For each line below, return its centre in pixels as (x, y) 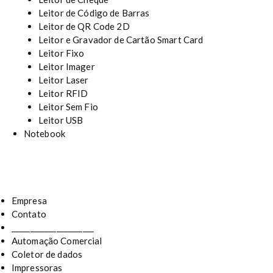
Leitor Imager (66, 66)
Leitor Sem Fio (68, 106)
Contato (29, 214)
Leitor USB (61, 120)
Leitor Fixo (61, 53)
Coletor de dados (47, 254)
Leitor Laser (63, 80)
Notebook (44, 133)
